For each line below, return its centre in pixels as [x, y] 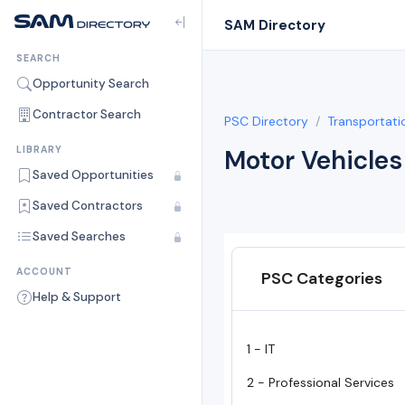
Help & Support [77, 297]
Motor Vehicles [313, 160]
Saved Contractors [88, 206]
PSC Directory [266, 121]
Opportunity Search [91, 84]
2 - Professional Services [320, 382]
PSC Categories [322, 278]
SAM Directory [275, 25]
